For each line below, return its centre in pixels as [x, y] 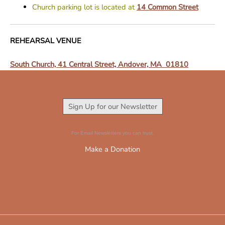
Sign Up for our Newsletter [113, 106]
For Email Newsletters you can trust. [113, 133]
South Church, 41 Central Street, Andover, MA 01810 [99, 64]
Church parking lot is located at [84, 7]
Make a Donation [113, 149]
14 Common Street [167, 7]
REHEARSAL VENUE [46, 41]
